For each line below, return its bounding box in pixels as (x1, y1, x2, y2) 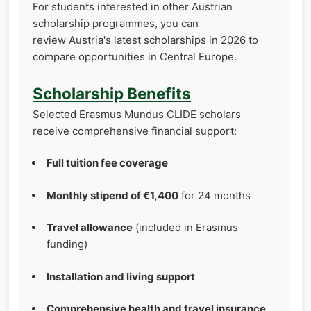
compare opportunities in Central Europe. (33, 50, 237, 64)
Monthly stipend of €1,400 (47, 188, 178, 202)
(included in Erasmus (133, 221, 238, 235)
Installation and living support (47, 269, 195, 283)
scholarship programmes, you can (33, 17, 199, 31)
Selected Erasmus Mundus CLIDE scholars (33, 107, 241, 121)
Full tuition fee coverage (47, 156, 168, 170)
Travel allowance (47, 221, 133, 235)
